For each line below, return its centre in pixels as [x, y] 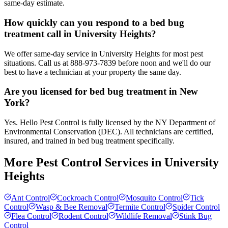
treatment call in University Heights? [80, 34]
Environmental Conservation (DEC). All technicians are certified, [109, 132]
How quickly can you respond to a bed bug [94, 22]
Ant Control [31, 197]
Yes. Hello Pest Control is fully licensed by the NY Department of [110, 123]
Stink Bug [195, 216]
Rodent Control [83, 216]
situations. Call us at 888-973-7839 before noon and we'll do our [107, 63]
